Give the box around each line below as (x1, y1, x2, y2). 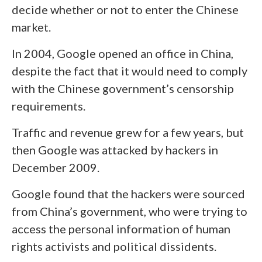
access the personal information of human (12, 221, 230, 236)
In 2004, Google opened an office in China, (12, 46, 233, 60)
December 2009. (12, 160, 99, 174)
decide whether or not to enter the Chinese (12, 2, 239, 16)
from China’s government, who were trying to (12, 204, 247, 218)
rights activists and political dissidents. (12, 239, 216, 253)
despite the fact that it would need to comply (12, 63, 247, 78)
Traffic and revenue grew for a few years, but (12, 125, 244, 139)
